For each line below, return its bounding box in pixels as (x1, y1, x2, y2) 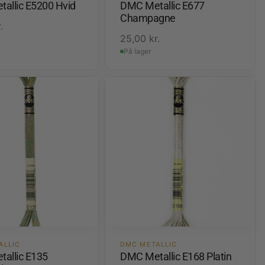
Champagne (120, 12, 176, 25)
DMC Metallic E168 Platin (120, 250, 232, 263)
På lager (124, 47, 152, 56)
